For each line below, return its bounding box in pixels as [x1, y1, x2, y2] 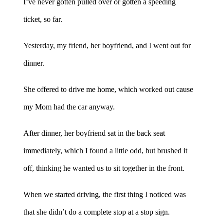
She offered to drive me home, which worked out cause [23, 85, 193, 93]
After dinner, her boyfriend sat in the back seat [23, 128, 165, 137]
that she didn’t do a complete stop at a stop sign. [23, 207, 170, 216]
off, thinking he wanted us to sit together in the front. [23, 163, 184, 172]
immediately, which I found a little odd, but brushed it [23, 146, 187, 155]
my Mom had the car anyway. [23, 102, 115, 111]
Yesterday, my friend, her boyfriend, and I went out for [23, 41, 191, 50]
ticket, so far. [23, 15, 62, 23]
